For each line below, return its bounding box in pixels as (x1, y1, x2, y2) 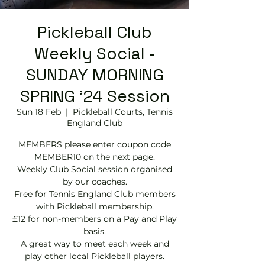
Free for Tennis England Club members (14, 189, 176, 199)
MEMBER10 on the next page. (34, 151, 155, 162)
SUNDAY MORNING (25, 64, 164, 85)
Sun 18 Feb (17, 106, 61, 117)
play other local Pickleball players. (25, 251, 164, 261)
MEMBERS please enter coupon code (18, 139, 171, 150)
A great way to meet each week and (20, 238, 169, 249)
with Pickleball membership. (35, 201, 154, 212)
